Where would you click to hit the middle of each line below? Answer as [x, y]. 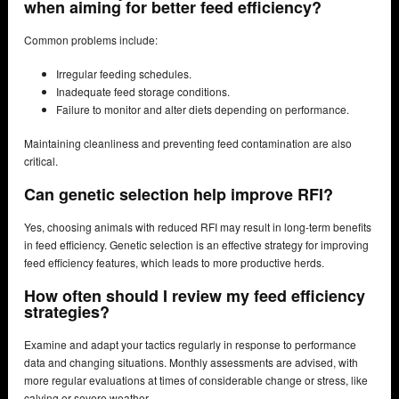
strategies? [69, 312]
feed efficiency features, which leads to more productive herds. [174, 263]
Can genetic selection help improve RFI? [181, 195]
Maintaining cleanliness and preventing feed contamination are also [188, 143]
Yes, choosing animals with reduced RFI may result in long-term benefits [198, 227]
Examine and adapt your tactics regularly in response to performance [190, 345]
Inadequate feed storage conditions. [143, 92]
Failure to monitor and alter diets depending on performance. [203, 110]
